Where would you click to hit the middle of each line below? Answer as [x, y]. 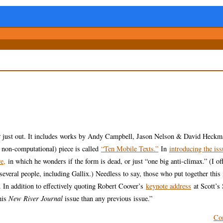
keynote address [168, 186]
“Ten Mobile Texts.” [130, 149]
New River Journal [36, 199]
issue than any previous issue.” [108, 199]
